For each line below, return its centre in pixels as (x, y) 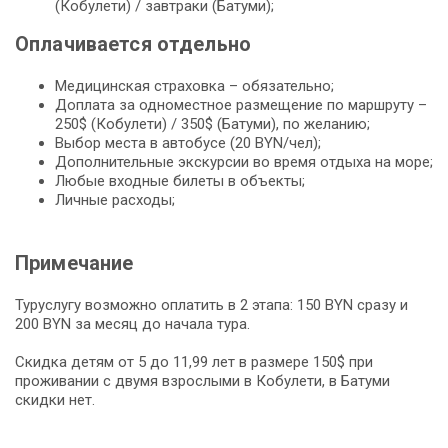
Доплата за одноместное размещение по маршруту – (241, 104)
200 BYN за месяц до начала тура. (132, 323)
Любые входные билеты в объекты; (180, 180)
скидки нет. (55, 399)
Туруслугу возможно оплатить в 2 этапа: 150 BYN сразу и (211, 304)
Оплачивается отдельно (133, 43)
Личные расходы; (115, 199)
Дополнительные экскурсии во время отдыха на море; (244, 161)
